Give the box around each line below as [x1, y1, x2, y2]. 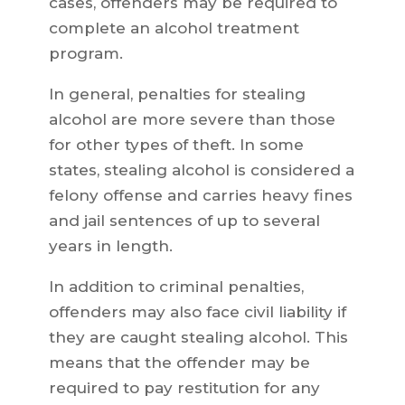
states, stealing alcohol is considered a [48, 161, 354, 180]
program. [48, 44, 123, 63]
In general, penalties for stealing [48, 85, 306, 104]
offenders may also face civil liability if [48, 303, 346, 322]
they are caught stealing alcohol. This [48, 328, 348, 347]
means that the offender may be [48, 353, 310, 372]
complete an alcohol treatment [48, 19, 299, 38]
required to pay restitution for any [48, 379, 320, 398]
